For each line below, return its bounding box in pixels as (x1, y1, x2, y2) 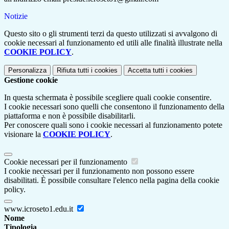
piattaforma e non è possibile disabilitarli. (4, 111, 135, 121)
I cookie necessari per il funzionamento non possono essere (4, 167, 194, 176)
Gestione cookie (4, 76, 58, 85)
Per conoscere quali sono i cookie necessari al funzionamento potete (4, 121, 222, 130)
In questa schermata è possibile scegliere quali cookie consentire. (4, 93, 212, 102)
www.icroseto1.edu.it (4, 204, 75, 214)
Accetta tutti (128, 66, 164, 75)
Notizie (4, 12, 28, 21)
